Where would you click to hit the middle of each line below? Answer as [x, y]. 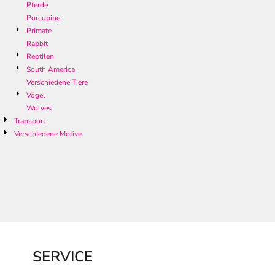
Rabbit [37, 44]
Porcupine [43, 18]
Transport [30, 121]
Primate [39, 31]
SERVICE [63, 256]
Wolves [39, 108]
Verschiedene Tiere [57, 83]
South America [51, 70]
